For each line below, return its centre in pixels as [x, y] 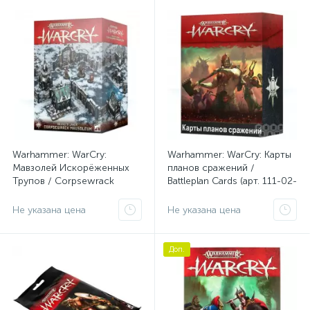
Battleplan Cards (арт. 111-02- [232, 181]
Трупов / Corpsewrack [63, 181]
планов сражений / [211, 168]
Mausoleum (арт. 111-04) [68, 194]
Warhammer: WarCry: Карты [229, 155]
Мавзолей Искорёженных [71, 168]
